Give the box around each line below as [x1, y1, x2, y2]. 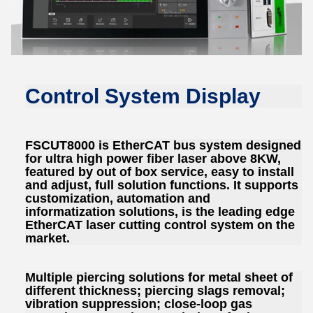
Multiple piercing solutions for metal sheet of [25, 270, 293, 284]
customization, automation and [25, 191, 210, 206]
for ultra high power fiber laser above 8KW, [25, 152, 281, 166]
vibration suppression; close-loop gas [25, 296, 252, 311]
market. [25, 231, 70, 246]
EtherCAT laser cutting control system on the [25, 218, 295, 233]
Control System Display [25, 85, 261, 108]
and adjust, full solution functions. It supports [25, 178, 298, 193]
